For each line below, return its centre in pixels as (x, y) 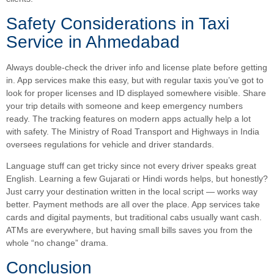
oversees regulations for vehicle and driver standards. (110, 144)
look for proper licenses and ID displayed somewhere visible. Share (136, 93)
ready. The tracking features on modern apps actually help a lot (128, 118)
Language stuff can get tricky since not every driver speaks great (131, 166)
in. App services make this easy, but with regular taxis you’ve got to (135, 80)
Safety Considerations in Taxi (118, 23)
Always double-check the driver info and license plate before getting (137, 67)
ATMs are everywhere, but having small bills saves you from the (129, 230)
